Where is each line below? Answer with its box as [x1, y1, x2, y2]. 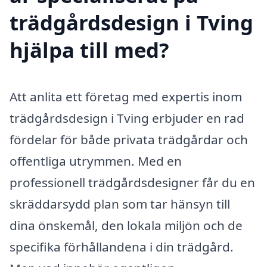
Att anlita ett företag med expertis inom [10, 88, 242, 105]
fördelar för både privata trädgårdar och [10, 131, 248, 148]
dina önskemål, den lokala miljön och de [10, 216, 243, 234]
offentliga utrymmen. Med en [10, 152, 182, 169]
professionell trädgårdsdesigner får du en [10, 173, 255, 191]
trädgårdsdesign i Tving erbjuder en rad [10, 109, 244, 126]
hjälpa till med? [10, 35, 169, 64]
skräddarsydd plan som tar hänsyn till [10, 195, 230, 212]
